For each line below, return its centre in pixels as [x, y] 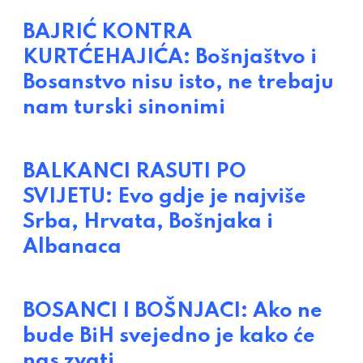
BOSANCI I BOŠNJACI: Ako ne [173, 312]
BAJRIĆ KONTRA [107, 33]
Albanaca [72, 248]
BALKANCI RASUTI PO [135, 172]
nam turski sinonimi [124, 108]
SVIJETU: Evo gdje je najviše [164, 197]
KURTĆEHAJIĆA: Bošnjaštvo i [170, 58]
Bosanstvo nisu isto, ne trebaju [178, 83]
